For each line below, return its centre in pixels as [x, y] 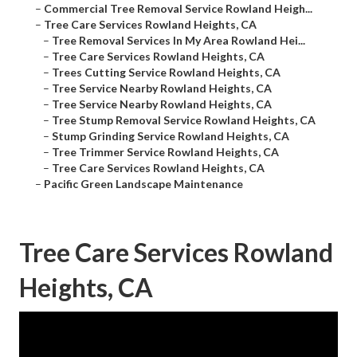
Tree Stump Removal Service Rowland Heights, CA [184, 120]
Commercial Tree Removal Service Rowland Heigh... [178, 9]
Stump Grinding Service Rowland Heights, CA [171, 136]
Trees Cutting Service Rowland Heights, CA [166, 73]
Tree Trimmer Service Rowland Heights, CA [165, 152]
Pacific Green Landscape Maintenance [143, 184]
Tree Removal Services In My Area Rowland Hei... [178, 41]
